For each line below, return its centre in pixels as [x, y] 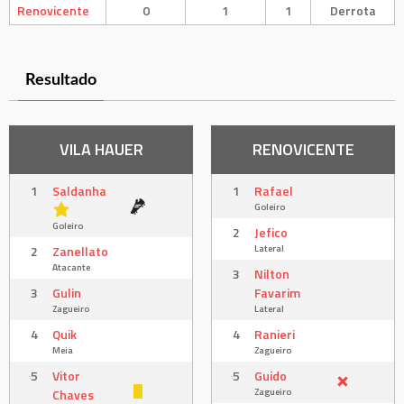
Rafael [274, 190]
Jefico [271, 232]
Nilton [272, 273]
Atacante [71, 266]
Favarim [277, 292]
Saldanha [79, 190]
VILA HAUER [101, 149]
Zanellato [80, 251]
